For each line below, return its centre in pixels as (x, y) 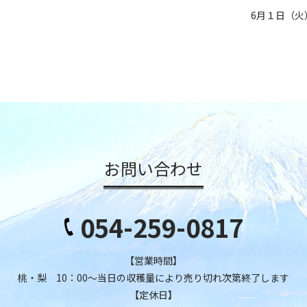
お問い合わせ (153, 168)
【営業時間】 (153, 261)
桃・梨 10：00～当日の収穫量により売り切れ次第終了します (153, 278)
